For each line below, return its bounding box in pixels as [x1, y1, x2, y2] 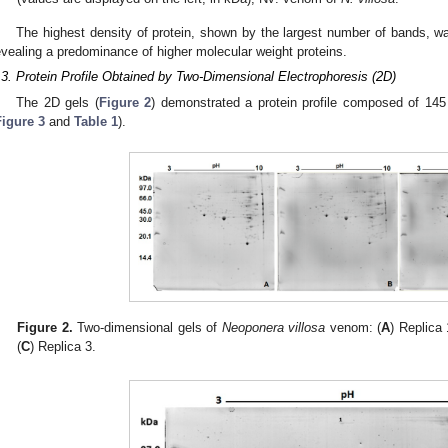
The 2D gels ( [16, 94, 99, 110]
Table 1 [74, 113, 118, 129]
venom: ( [325, 319, 382, 335]
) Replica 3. [30, 338, 97, 354]
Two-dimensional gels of [72, 319, 222, 335]
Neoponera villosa [221, 319, 326, 335]
